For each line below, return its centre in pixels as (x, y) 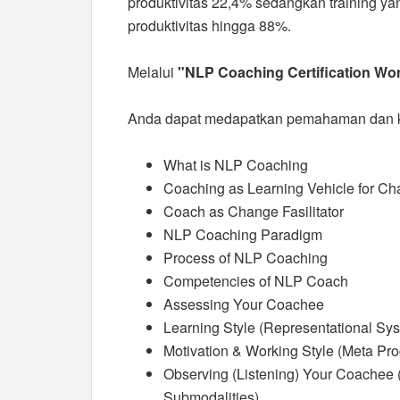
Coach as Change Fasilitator (254, 211)
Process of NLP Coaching (246, 258)
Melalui (153, 72)
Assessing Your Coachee (244, 304)
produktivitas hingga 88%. (209, 25)
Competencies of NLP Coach (256, 281)
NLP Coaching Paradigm (243, 234)
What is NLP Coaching (236, 165)
